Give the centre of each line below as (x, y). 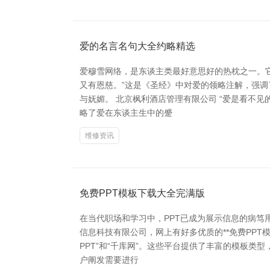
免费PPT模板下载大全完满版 (142, 193)
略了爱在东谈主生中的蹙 (126, 112)
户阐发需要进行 (109, 259)
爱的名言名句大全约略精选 (137, 46)
